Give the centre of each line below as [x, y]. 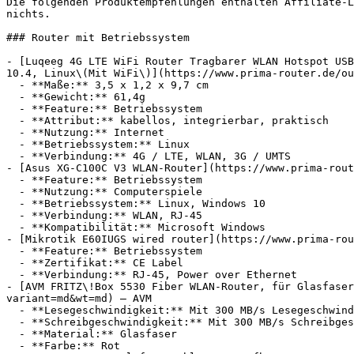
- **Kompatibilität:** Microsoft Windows [13, 227]
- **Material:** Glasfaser [13, 334]
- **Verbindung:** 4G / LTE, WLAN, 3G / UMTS [13, 156]
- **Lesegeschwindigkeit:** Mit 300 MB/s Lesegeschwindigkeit [13, 310]
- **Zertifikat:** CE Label [13, 263]
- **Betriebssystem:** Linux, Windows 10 [13, 203]
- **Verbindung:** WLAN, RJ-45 [13, 215]
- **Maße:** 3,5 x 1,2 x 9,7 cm [13, 85]
